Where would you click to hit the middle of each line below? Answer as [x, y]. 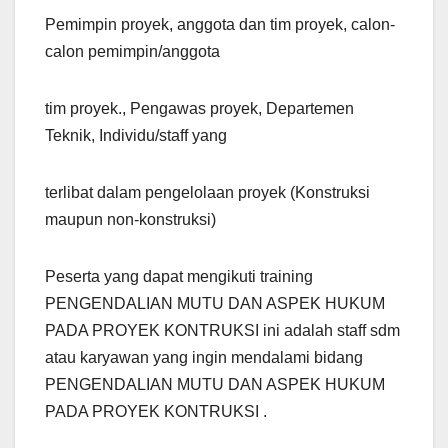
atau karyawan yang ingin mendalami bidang [204, 357]
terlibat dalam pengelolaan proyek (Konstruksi [207, 192]
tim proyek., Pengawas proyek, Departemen [199, 108]
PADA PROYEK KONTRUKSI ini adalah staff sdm [222, 330]
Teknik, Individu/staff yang [136, 135]
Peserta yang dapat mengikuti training [179, 276]
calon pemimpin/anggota [132, 51]
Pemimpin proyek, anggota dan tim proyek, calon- [220, 24]
